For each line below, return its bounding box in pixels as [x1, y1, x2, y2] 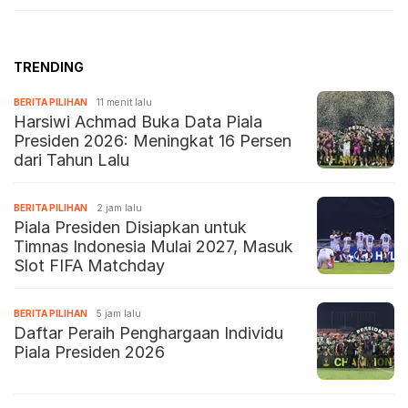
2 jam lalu [97, 202, 142, 214]
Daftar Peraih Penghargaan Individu [14, 323, 283, 343]
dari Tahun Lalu [14, 150, 129, 170]
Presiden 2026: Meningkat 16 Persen [14, 131, 291, 151]
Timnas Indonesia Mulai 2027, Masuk [14, 237, 293, 257]
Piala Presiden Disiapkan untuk [14, 218, 247, 238]
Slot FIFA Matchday [14, 256, 165, 276]
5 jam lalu [97, 308, 141, 320]
